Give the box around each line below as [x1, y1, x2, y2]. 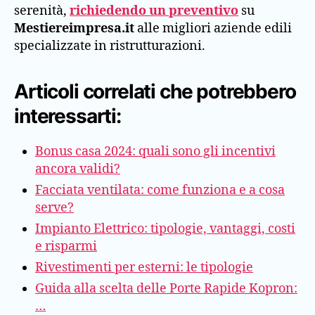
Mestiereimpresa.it [14, 20, 134, 37]
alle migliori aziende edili [134, 20, 292, 37]
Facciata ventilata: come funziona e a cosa [35, 181, 285, 198]
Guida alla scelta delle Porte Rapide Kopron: [35, 280, 297, 297]
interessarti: [14, 103, 121, 128]
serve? [35, 199, 74, 216]
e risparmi [35, 238, 97, 255]
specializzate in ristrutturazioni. [14, 37, 205, 54]
